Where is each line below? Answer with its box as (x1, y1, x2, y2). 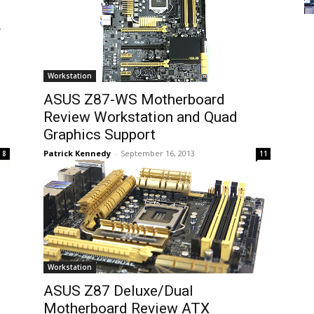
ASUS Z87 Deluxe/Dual (43, 282, 193, 299)
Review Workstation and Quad (43, 109, 238, 125)
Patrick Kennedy (43, 148, 111, 158)
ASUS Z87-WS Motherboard (43, 91, 225, 108)
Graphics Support (43, 126, 156, 143)
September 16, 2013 (121, 148, 195, 158)
